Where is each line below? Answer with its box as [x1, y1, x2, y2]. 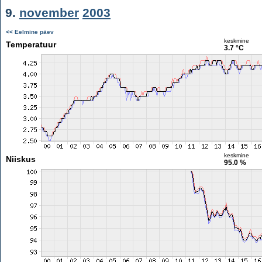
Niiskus [5, 154, 36, 164]
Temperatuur [5, 40, 56, 49]
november [19, 6, 79, 19]
